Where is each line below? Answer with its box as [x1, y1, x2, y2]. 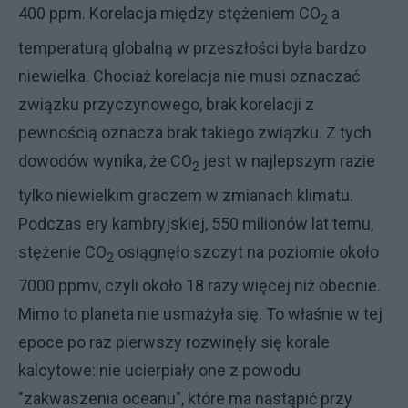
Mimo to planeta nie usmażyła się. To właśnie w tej [18, 304, 382, 324]
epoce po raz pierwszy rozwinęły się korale [18, 332, 330, 352]
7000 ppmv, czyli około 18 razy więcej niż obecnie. [18, 276, 381, 296]
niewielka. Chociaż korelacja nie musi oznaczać [18, 66, 360, 87]
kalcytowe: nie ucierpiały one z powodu [18, 361, 301, 381]
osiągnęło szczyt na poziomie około [114, 241, 379, 261]
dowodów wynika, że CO [18, 151, 192, 171]
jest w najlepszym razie [199, 151, 375, 171]
